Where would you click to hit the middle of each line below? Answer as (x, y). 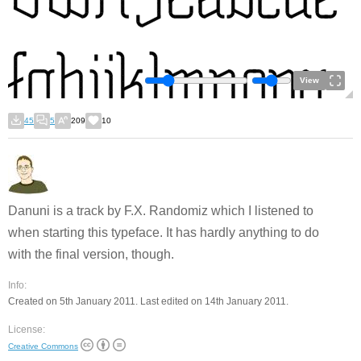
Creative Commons (43, 346)
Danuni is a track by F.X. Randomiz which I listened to (161, 211)
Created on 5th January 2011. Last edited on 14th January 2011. (148, 301)
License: (27, 330)
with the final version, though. (91, 254)
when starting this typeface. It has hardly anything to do (164, 232)
